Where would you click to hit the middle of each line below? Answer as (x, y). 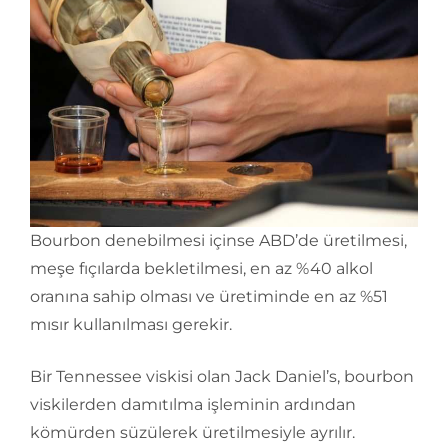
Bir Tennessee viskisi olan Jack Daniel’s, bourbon (222, 376)
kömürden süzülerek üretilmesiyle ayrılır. (192, 432)
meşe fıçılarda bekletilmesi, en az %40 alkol (201, 268)
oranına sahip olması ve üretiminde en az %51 (209, 296)
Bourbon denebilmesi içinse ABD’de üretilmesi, (218, 240)
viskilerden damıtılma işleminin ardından (193, 404)
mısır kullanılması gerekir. (131, 324)
